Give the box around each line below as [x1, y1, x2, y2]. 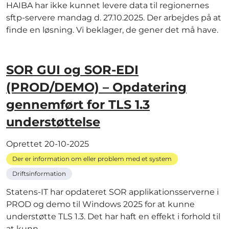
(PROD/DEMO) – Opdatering [6, 79, 187, 95]
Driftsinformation [12, 170, 66, 178]
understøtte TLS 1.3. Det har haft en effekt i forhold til [6, 212, 220, 222]
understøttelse [6, 114, 100, 129]
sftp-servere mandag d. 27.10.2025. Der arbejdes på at [6, 13, 221, 23]
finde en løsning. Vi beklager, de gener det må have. [6, 25, 218, 35]
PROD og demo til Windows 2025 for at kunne [6, 199, 195, 210]
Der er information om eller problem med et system [12, 155, 172, 163]
